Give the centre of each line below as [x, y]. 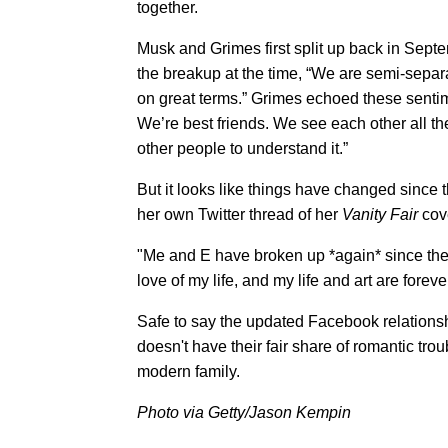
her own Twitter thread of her [239, 214]
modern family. [188, 371]
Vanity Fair [380, 214]
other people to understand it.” [242, 148]
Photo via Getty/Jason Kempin [244, 412]
